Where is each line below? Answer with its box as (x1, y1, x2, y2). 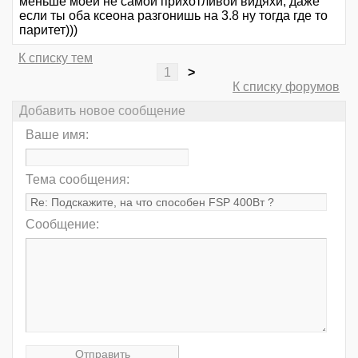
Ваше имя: (26, 128, 89, 142)
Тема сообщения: (26, 173, 129, 187)
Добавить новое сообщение (19, 104, 185, 118)
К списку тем (18, 50, 93, 65)
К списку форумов (233, 79, 340, 93)
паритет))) (19, 22, 78, 37)
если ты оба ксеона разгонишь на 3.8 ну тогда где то (19, 8, 328, 22)
